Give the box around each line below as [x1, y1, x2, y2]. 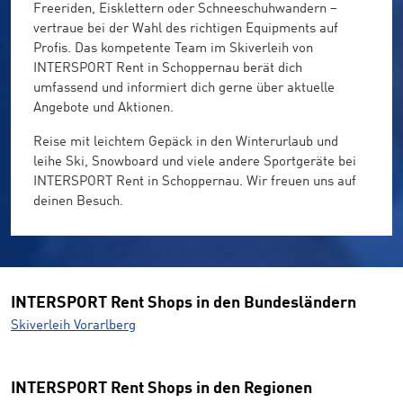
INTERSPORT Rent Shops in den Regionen [11, 381, 312, 398]
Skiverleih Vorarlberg [11, 319, 136, 334]
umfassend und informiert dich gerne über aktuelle [33, 82, 335, 95]
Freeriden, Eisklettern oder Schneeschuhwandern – [33, 3, 337, 16]
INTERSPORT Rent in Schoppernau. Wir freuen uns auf [33, 175, 356, 189]
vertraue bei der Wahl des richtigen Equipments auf [33, 22, 338, 36]
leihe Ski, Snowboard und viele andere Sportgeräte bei [33, 156, 356, 169]
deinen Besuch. [33, 195, 123, 209]
